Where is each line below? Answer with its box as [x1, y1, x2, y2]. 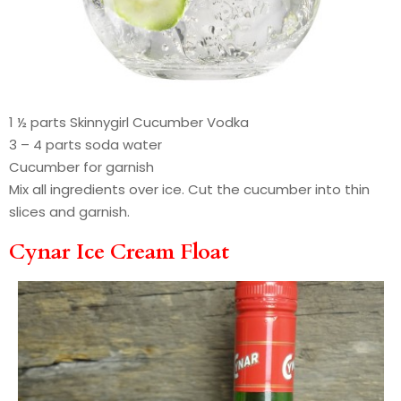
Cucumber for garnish [9, 157, 154, 176]
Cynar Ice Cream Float [9, 236, 229, 267]
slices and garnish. [9, 201, 130, 221]
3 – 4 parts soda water [9, 134, 162, 154]
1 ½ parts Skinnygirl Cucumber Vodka [9, 112, 249, 132]
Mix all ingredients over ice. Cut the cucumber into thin [9, 179, 370, 199]
